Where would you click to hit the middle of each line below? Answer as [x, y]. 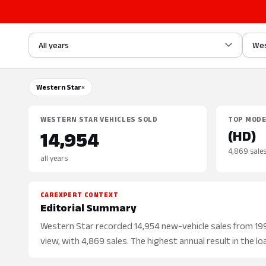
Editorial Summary [88, 208]
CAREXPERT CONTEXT [80, 195]
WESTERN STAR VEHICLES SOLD [99, 119]
